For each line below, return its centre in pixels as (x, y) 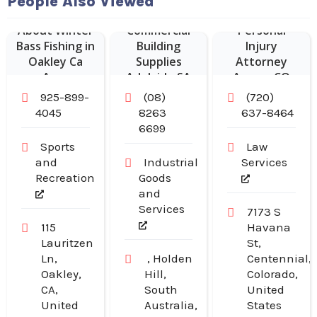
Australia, (171, 305)
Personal (261, 30)
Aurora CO (262, 77)
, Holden (168, 258)
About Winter (55, 30)
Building (158, 46)
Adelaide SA (158, 77)
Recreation (65, 177)
